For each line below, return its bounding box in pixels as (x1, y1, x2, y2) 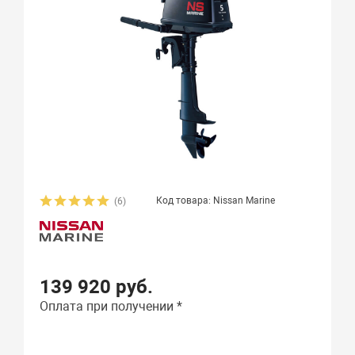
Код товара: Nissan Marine (155, 195, 275, 206)
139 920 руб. (40, 276, 154, 298)
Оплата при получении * (40, 299, 183, 314)
